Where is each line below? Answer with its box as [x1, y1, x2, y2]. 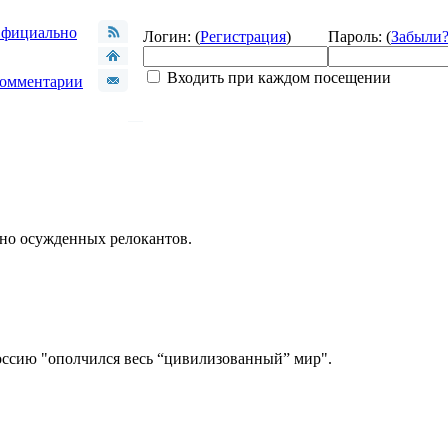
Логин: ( [143, 28, 200, 45]
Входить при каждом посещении [163, 69, 391, 86]
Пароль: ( [328, 28, 391, 45]
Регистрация [200, 28, 286, 45]
